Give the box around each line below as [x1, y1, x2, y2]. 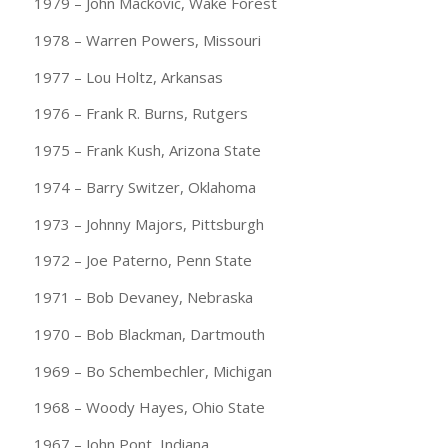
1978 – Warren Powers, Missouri [33, 29, 261, 50]
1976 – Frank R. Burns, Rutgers [33, 103, 248, 124]
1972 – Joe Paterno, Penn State [33, 250, 252, 271]
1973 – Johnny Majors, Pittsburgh [33, 213, 264, 234]
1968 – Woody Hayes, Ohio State [33, 397, 265, 418]
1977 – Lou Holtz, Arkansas [33, 66, 223, 87]
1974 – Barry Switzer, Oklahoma [33, 176, 256, 197]
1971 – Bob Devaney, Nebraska [33, 287, 253, 308]
